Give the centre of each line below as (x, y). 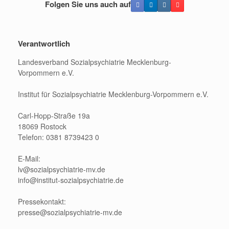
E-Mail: (29, 158)
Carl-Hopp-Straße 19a (54, 115)
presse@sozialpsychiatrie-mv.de (70, 212)
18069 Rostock (42, 126)
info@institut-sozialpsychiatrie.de (71, 180)
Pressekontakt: (42, 201)
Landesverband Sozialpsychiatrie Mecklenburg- (95, 62)
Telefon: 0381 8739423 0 (59, 137)
